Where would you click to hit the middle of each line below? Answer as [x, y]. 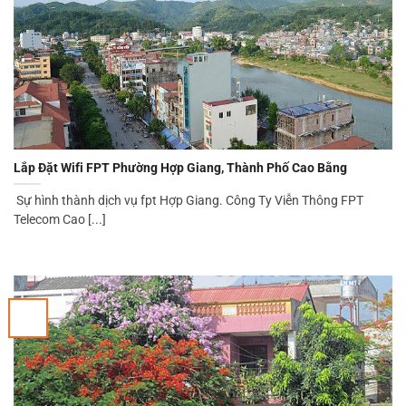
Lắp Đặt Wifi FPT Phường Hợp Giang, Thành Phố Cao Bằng [180, 168]
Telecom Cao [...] [60, 220]
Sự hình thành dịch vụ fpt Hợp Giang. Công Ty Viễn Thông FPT [188, 201]
